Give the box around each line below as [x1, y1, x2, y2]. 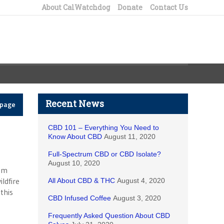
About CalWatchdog [41, 2, 110, 12]
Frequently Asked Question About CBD [48, 211, 170, 219]
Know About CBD [48, 132, 102, 140]
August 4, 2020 [117, 176, 165, 184]
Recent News [45, 97, 104, 109]
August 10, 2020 [48, 159, 100, 167]
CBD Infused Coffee [48, 194, 111, 202]
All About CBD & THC [48, 176, 115, 184]
